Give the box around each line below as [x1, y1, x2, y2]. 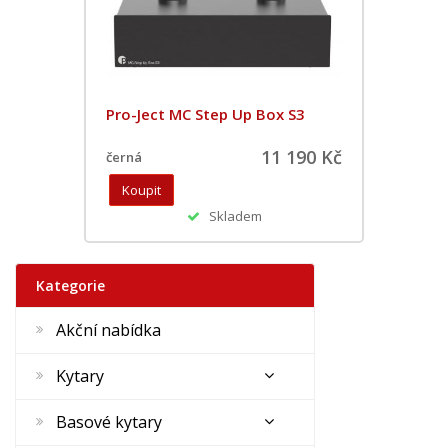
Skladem [199, 206, 262, 225]
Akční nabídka [56, 318, 161, 341]
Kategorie [36, 275, 105, 295]
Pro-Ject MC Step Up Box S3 [106, 103, 305, 124]
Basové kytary [56, 410, 162, 433]
